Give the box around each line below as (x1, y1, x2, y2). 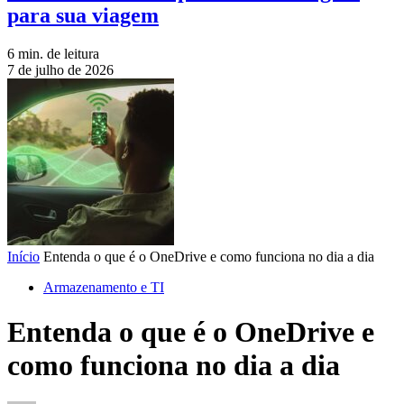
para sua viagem (7, 4, 159, 28)
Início (7, 249, 40, 265)
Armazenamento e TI (43, 280, 164, 296)
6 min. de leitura (7, 46, 99, 62)
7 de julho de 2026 (7, 62, 114, 78)
